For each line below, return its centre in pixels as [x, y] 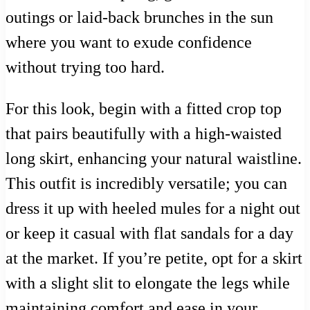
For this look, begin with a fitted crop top [144, 109]
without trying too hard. [85, 67]
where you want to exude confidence [129, 43]
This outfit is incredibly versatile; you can [146, 184]
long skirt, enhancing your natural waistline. [154, 159]
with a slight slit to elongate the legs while [148, 283]
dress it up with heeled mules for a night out [153, 209]
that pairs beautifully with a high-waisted [144, 134]
